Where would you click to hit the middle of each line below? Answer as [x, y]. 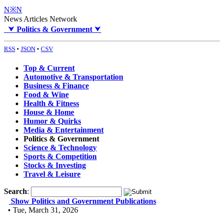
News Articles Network [41, 19]
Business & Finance [56, 86]
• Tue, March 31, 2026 [41, 210]
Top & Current [49, 68]
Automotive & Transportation [73, 77]
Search [15, 192]
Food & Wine [46, 95]
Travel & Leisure [52, 174]
